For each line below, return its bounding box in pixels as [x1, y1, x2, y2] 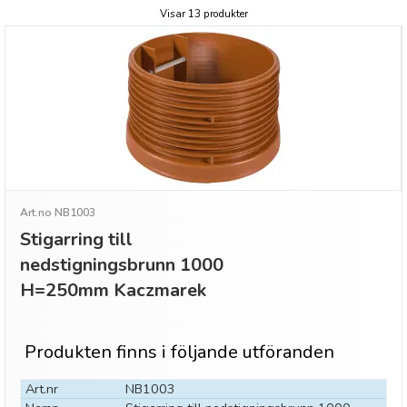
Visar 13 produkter [159, 6, 248, 21]
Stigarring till [20, 227, 133, 252]
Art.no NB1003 [20, 205, 95, 220]
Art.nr [25, 380, 58, 398]
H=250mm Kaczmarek [20, 278, 206, 303]
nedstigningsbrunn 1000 [20, 253, 223, 277]
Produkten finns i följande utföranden [25, 340, 334, 364]
